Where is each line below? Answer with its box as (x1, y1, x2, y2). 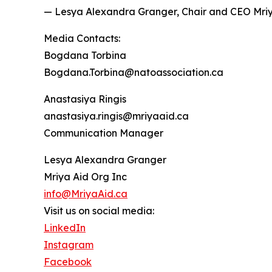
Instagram (44, 239, 93, 251)
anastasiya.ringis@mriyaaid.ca (44, 110, 189, 123)
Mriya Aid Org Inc (44, 171, 127, 183)
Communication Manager (44, 127, 163, 140)
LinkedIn (44, 222, 86, 234)
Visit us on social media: (44, 205, 154, 217)
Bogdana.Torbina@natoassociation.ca (44, 66, 223, 79)
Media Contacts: (44, 32, 120, 45)
